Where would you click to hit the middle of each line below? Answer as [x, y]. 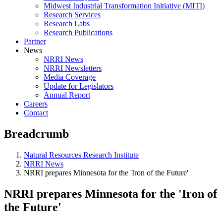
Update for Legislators [79, 86]
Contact [36, 113]
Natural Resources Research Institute [81, 155]
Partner [35, 41]
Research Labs [67, 24]
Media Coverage [70, 77]
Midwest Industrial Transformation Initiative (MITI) [124, 6]
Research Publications [78, 32]
